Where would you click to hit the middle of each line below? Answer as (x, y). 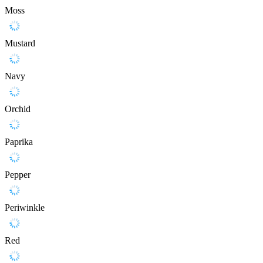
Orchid (18, 109)
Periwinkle (25, 208)
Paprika (19, 142)
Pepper (18, 175)
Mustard (20, 43)
